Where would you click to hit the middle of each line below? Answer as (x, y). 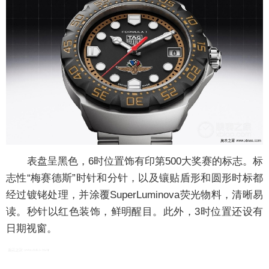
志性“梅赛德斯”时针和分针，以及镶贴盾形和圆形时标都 (134, 178)
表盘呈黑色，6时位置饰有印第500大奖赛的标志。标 (134, 161)
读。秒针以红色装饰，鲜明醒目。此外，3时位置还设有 (134, 211)
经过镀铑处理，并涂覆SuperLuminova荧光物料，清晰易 (134, 195)
